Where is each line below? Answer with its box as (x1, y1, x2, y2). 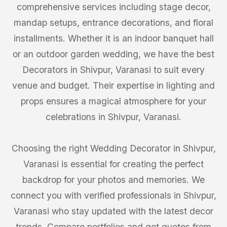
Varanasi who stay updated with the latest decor (14, 206, 213, 216)
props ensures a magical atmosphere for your (21, 96, 206, 106)
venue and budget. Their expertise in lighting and (12, 80, 215, 91)
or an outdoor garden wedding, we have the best (13, 49, 214, 59)
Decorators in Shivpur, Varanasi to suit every (22, 64, 205, 75)
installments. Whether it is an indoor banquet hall (13, 33, 214, 44)
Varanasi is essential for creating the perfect (23, 159, 204, 169)
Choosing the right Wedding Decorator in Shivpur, (11, 143, 216, 154)
